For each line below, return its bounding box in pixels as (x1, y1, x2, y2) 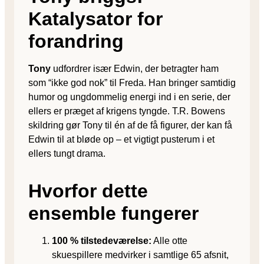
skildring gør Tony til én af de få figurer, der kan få (28, 120, 232, 130)
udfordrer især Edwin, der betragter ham (51, 63, 219, 74)
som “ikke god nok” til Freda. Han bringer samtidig (28, 77, 236, 88)
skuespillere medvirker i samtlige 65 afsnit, (52, 249, 229, 260)
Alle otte (151, 235, 187, 246)
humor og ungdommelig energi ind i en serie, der (28, 91, 230, 102)
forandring (28, 30, 124, 52)
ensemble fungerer (28, 202, 199, 224)
